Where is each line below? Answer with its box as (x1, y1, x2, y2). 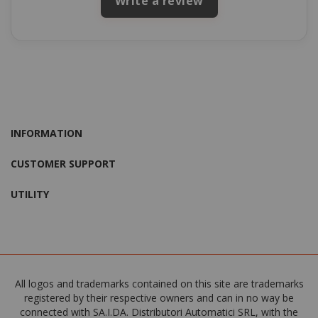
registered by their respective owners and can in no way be (24, 290, 294, 305)
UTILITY (11, 187, 49, 201)
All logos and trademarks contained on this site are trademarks (14, 276, 304, 290)
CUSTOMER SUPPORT (11, 156, 116, 170)
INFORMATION (11, 126, 82, 140)
